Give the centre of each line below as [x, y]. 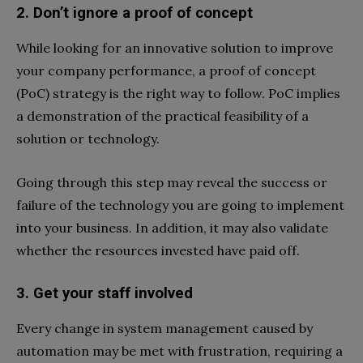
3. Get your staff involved [105, 293]
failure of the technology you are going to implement [180, 205]
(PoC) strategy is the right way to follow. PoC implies [178, 93]
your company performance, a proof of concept [166, 70]
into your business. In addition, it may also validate [172, 227]
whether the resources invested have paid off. [158, 250]
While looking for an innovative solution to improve [175, 47]
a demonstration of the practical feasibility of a [162, 115]
